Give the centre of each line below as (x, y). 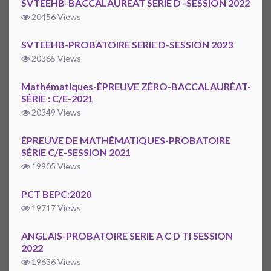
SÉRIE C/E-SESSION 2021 (76, 152)
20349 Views (55, 113)
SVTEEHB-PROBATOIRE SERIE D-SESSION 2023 (127, 45)
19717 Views (55, 208)
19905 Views (55, 166)
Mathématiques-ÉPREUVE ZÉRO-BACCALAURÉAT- (136, 87)
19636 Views (55, 262)
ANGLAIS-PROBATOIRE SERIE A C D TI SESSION (127, 236)
